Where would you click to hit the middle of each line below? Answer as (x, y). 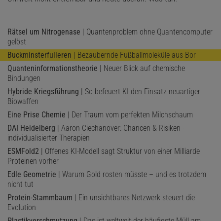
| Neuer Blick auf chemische (141, 68)
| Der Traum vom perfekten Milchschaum (129, 114)
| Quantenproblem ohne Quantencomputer (147, 32)
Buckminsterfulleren (39, 55)
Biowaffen (23, 101)
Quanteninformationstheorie (53, 68)
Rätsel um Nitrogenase (44, 32)
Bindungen (24, 78)
